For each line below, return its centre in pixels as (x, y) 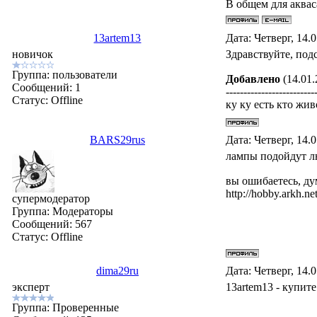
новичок (33, 54)
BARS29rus (117, 140)
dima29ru (117, 271)
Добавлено (253, 79)
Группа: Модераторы (63, 211)
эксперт (31, 287)
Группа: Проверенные (66, 307)
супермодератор (51, 198)
